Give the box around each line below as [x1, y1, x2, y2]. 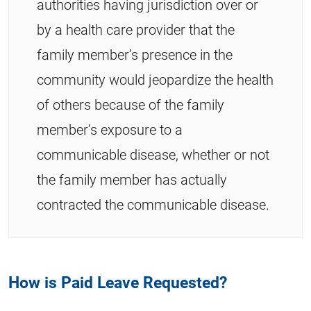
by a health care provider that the [37, 19, 235, 38]
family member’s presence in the [37, 44, 233, 63]
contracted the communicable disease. [37, 194, 269, 213]
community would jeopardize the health [37, 69, 274, 88]
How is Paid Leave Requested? [8, 270, 227, 292]
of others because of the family [37, 94, 224, 113]
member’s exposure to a [37, 119, 183, 138]
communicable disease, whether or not [37, 144, 269, 163]
